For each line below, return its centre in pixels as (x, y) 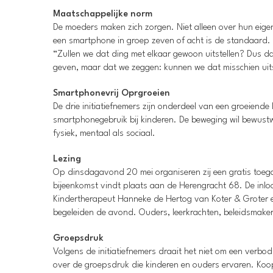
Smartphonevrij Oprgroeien (112, 94)
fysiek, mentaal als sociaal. (104, 134)
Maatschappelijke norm (103, 15)
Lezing (67, 160)
